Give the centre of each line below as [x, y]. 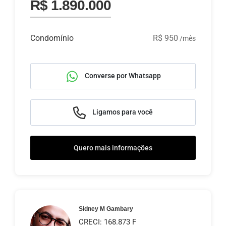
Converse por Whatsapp [122, 75]
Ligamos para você [122, 112]
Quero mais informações [113, 148]
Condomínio [52, 38]
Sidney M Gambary [106, 209]
